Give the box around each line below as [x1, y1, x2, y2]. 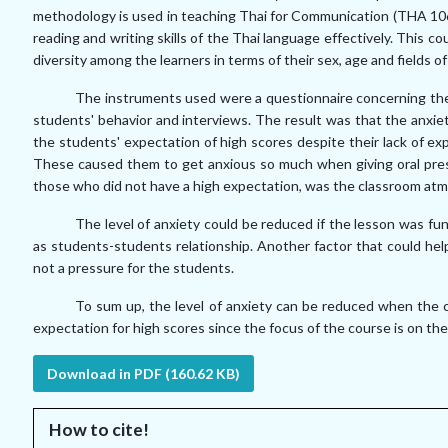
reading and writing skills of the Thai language [33, 29, 324, 46]
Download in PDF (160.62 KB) [47, 365, 240, 382]
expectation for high [33, 319, 163, 336]
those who [33, 177, 103, 194]
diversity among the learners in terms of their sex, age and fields [33, 51, 434, 68]
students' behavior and [33, 111, 183, 128]
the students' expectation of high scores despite [33, 133, 349, 150]
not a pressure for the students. [33, 259, 234, 276]
